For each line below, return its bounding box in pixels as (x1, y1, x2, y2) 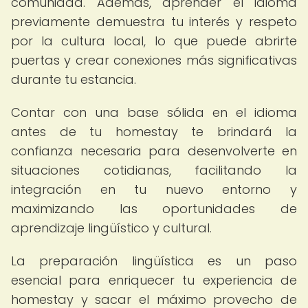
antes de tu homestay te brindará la (11, 123, 297, 140)
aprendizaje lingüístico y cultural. (11, 219, 212, 236)
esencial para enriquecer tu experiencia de (11, 272, 297, 289)
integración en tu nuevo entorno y (11, 181, 297, 198)
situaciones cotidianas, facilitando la (11, 162, 297, 179)
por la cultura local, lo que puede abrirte (11, 32, 297, 49)
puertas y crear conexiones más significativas (11, 52, 297, 69)
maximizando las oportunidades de (11, 200, 297, 217)
